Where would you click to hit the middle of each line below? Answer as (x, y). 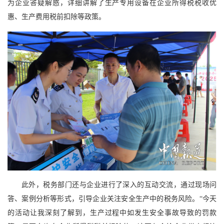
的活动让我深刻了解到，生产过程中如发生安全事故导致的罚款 (112, 212)
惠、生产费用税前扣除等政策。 (56, 16)
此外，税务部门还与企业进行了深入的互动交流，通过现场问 (119, 184)
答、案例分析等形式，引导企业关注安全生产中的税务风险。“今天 (112, 198)
